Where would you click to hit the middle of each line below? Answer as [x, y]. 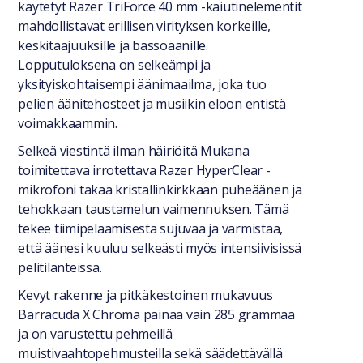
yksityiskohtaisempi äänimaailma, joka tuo [143, 84]
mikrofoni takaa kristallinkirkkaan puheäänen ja [160, 190]
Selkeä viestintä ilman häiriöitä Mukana [134, 151]
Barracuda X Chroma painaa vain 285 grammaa [156, 314]
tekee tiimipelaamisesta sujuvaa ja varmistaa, [151, 228]
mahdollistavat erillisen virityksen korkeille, [144, 26]
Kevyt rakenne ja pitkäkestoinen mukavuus [145, 295]
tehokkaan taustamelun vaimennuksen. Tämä [154, 209]
